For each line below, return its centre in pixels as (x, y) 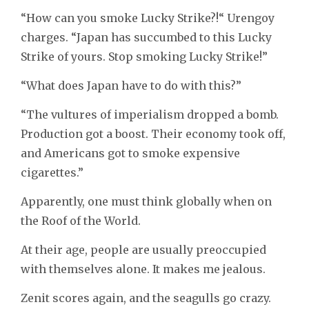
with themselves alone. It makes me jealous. (143, 269)
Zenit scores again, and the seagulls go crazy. (146, 298)
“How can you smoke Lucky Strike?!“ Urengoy (148, 18)
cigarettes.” (52, 172)
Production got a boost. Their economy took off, (153, 133)
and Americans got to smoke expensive (130, 153)
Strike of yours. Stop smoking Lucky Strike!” (144, 56)
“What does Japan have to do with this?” (131, 85)
